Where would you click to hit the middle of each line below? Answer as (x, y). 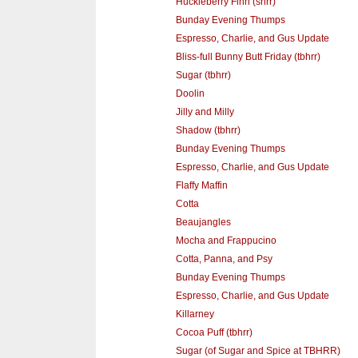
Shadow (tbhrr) (208, 131)
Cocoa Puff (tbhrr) (214, 333)
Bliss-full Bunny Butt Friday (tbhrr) (248, 57)
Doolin (190, 94)
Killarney (195, 314)
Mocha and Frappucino (226, 241)
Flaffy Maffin (201, 186)
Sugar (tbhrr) (203, 76)
